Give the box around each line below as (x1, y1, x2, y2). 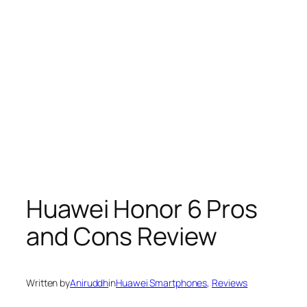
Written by (26, 276, 70, 290)
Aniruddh (70, 276, 109, 290)
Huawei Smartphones (116, 276, 208, 290)
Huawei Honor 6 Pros (26, 191, 258, 225)
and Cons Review (26, 219, 217, 253)
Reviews (212, 276, 248, 290)
